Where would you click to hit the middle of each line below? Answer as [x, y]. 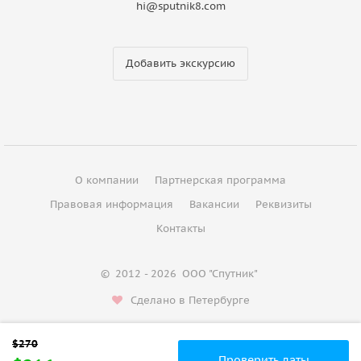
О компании [107, 180]
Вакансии [214, 204]
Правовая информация [111, 204]
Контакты [180, 228]
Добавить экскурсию [180, 63]
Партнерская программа [220, 180]
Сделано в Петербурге [190, 300]
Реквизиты [283, 204]
